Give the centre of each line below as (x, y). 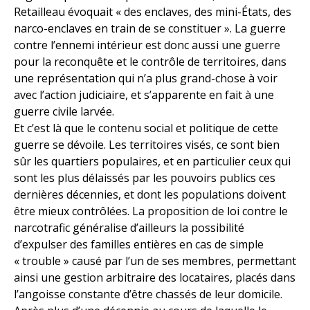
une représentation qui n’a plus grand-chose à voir (146, 79)
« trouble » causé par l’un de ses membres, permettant (155, 261)
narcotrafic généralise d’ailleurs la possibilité (129, 228)
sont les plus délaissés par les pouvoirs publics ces (145, 178)
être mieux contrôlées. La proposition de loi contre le (151, 211)
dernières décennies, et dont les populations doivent (150, 195)
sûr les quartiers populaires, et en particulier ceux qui (152, 162)
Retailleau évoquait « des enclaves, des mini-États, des (153, 12)
